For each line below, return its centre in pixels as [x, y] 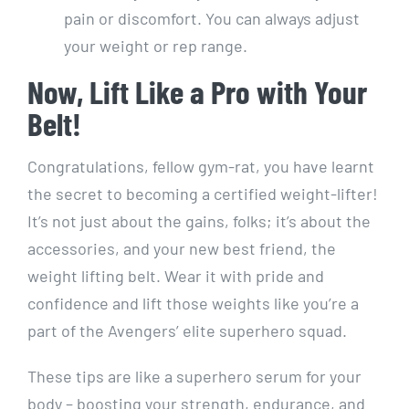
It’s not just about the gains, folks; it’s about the [199, 221]
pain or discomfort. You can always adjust [212, 19]
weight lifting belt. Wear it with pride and [176, 276]
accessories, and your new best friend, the [182, 249]
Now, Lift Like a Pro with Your [197, 92]
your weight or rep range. [156, 46]
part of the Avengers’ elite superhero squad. [187, 331]
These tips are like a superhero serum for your [194, 377]
